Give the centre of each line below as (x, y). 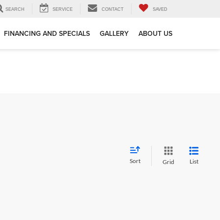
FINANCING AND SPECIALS (47, 34)
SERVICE (63, 10)
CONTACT (113, 10)
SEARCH (15, 10)
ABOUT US (155, 34)
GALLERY (114, 34)
